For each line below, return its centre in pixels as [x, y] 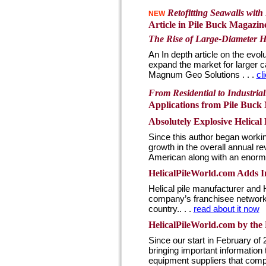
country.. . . [171, 209]
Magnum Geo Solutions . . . [202, 75]
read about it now [226, 209]
